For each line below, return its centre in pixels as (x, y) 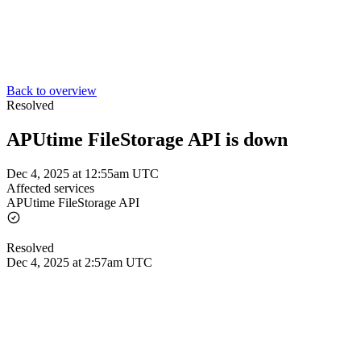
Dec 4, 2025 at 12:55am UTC (83, 173)
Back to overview (52, 91)
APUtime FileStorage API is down (147, 139)
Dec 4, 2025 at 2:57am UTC (79, 262)
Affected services (50, 188)
